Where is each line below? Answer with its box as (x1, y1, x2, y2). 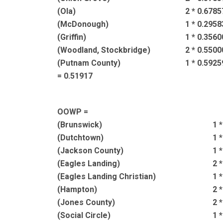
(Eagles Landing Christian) (57, 172, 156, 181)
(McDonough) (57, 19, 109, 29)
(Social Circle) (57, 211, 111, 220)
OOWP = (57, 107, 88, 116)
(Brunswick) (57, 120, 102, 129)
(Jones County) (57, 198, 115, 207)
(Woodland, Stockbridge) (57, 45, 150, 55)
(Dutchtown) (57, 133, 104, 142)
